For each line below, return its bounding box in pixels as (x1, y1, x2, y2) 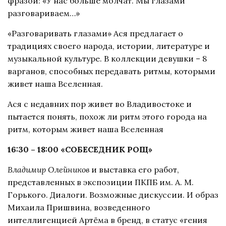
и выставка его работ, (89, 164, 179, 175)
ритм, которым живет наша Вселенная (8, 124, 163, 134)
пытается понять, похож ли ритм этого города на (8, 111, 207, 122)
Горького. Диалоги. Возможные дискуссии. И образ (8, 189, 218, 200)
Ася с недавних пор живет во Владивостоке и (8, 98, 192, 109)
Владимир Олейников (8, 164, 89, 175)
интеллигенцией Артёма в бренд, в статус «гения (8, 214, 207, 225)
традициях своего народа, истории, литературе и (8, 40, 210, 51)
